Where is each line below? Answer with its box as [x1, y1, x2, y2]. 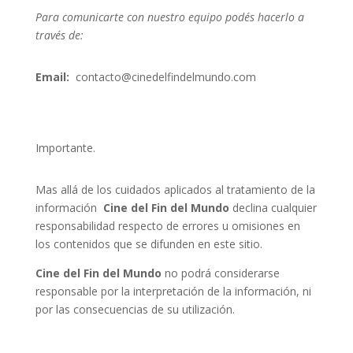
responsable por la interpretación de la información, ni [35, 284, 311, 299]
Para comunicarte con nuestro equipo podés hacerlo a [35, 9, 304, 24]
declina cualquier [229, 200, 317, 215]
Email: [35, 69, 69, 84]
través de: [35, 28, 84, 43]
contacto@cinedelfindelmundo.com [75, 69, 256, 84]
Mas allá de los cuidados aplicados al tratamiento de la [35, 182, 315, 197]
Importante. [35, 140, 95, 155]
